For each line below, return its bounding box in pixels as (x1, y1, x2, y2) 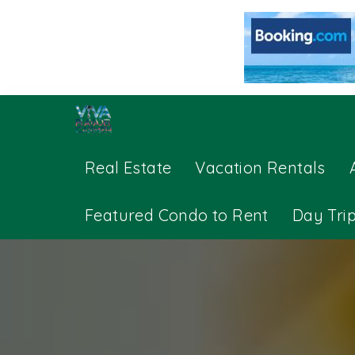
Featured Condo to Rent (85, 205, 269, 225)
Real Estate (85, 158, 172, 177)
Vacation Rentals (195, 158, 326, 177)
